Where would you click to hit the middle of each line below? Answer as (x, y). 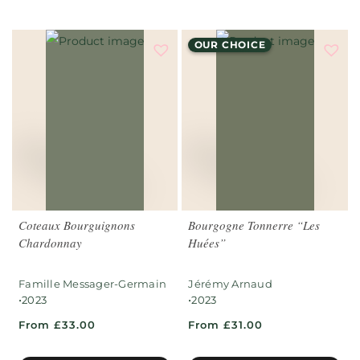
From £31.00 (226, 325)
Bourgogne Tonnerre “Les (254, 225)
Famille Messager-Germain (93, 284)
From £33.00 (57, 325)
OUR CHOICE (230, 45)
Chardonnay (50, 243)
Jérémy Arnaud (230, 284)
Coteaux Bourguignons (77, 225)
